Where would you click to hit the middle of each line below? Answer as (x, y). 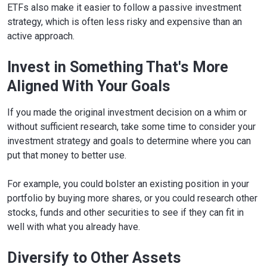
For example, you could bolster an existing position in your (128, 184)
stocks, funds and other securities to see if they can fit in (125, 213)
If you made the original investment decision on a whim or (127, 113)
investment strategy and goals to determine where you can (129, 141)
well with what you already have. (74, 227)
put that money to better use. (67, 156)
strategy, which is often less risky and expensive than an (125, 22)
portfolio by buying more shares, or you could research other (132, 198)
